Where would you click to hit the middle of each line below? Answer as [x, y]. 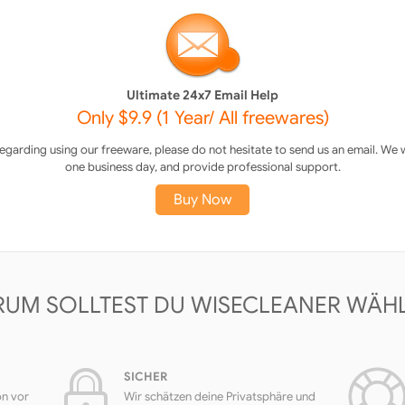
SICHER [146, 377]
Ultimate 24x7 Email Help [202, 95]
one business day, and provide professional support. [202, 167]
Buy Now [202, 200]
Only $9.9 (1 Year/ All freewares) [202, 118]
